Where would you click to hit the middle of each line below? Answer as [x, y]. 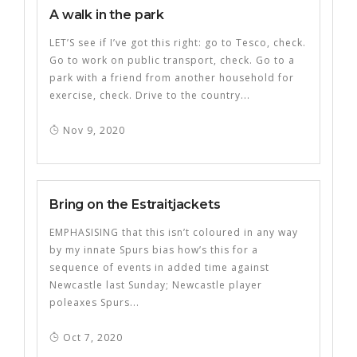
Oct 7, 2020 [91, 337]
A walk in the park [107, 15]
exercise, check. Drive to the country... [150, 95]
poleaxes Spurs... [94, 302]
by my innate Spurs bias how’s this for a [154, 250]
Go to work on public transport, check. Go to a [172, 60]
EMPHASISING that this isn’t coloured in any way [174, 232]
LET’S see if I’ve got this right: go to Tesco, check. [178, 43]
